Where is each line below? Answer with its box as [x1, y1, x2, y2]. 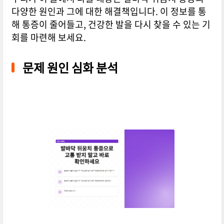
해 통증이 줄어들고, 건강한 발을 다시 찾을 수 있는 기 [11, 17, 210, 31]
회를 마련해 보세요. [11, 30, 86, 44]
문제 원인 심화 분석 [22, 58, 118, 77]
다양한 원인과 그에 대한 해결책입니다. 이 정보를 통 [11, 4, 206, 18]
